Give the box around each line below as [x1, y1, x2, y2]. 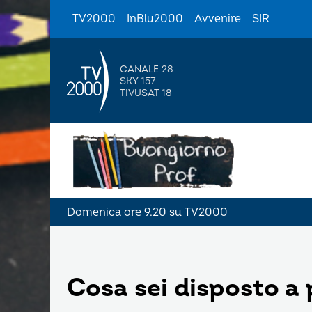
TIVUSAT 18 [120, 86, 172, 99]
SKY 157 [120, 75, 155, 87]
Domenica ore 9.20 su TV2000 [67, 205, 228, 219]
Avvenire [194, 12, 241, 26]
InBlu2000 [127, 12, 183, 26]
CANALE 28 [120, 63, 173, 75]
